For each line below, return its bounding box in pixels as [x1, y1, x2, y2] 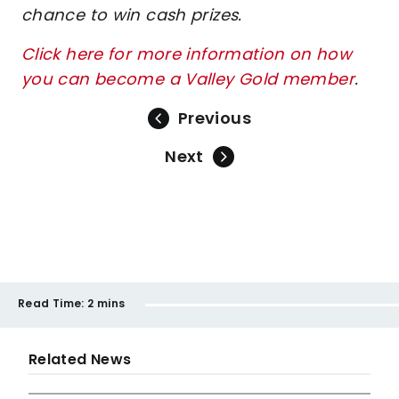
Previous [178, 107, 251, 129]
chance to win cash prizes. [21, 4, 242, 26]
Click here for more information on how [21, 43, 353, 65]
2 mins [87, 296, 126, 311]
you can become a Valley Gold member [21, 68, 354, 90]
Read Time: [18, 296, 85, 311]
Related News [28, 349, 132, 370]
